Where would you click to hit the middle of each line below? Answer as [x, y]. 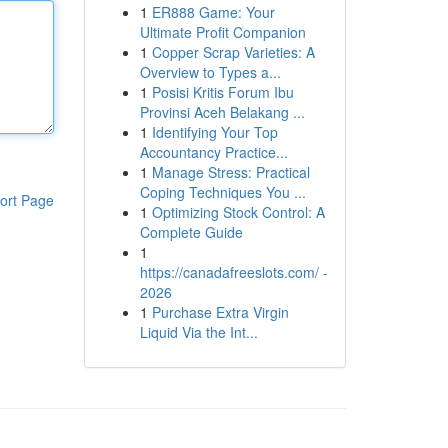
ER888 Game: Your [213, 12]
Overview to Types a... [210, 72]
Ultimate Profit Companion [222, 32]
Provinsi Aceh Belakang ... [222, 112]
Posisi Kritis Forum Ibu [222, 92]
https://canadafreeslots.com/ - [233, 272]
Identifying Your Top [214, 132]
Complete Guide [191, 232]
